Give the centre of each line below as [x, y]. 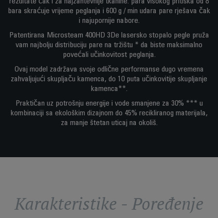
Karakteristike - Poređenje [109, 203]
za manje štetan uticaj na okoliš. [109, 123]
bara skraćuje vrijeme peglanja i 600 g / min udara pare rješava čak [109, 11]
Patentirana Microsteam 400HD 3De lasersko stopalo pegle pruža [109, 36]
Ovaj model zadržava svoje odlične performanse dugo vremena [109, 70]
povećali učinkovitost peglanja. [109, 55]
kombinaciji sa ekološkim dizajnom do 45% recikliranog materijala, [109, 113]
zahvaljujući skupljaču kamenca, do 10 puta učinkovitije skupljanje [109, 79]
